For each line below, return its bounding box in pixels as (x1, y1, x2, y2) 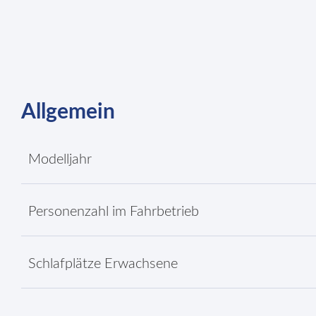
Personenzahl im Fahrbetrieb (28, 205, 199, 219)
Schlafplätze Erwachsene (28, 257, 178, 271)
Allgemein (21, 102, 115, 123)
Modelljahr (28, 152, 92, 166)
